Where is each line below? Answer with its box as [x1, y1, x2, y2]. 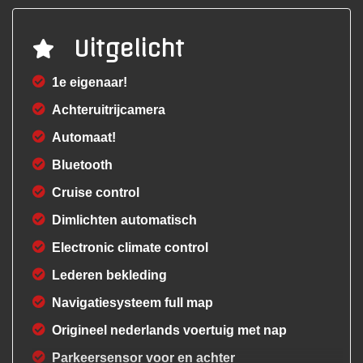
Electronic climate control [52, 241, 208, 255]
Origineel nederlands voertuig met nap [52, 323, 287, 338]
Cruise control [52, 186, 139, 200]
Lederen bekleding [52, 268, 167, 283]
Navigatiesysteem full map [52, 296, 213, 310]
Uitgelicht [74, 34, 184, 63]
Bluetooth [52, 158, 113, 173]
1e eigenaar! [52, 75, 127, 90]
